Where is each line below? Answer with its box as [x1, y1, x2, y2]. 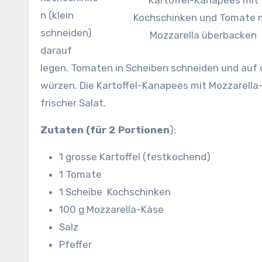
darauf [40, 44, 72, 56]
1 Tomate [59, 168, 102, 180]
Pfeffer [59, 239, 92, 250]
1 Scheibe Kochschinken [59, 186, 171, 198]
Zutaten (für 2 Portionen [40, 124, 170, 136]
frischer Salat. [40, 97, 106, 109]
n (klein [40, 9, 74, 21]
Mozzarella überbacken [150, 29, 257, 41]
